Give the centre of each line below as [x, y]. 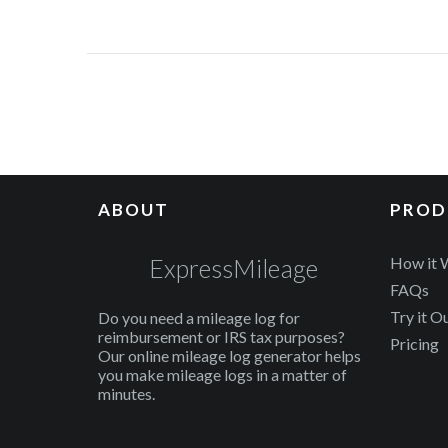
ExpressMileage [233, 268]
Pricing [414, 343]
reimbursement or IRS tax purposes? [221, 336]
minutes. [126, 393]
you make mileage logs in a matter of [222, 374]
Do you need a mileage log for [199, 317]
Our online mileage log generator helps [229, 355]
